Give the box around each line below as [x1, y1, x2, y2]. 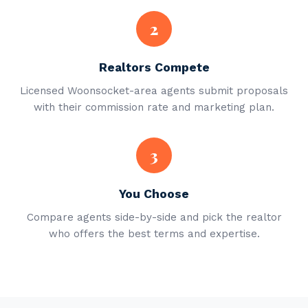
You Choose [119, 187, 189, 201]
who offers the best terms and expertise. [48, 228, 260, 240]
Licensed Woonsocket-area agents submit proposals [20, 85, 288, 97]
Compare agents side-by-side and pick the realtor [26, 211, 282, 223]
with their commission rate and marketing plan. [34, 101, 274, 113]
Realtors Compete [98, 60, 210, 74]
